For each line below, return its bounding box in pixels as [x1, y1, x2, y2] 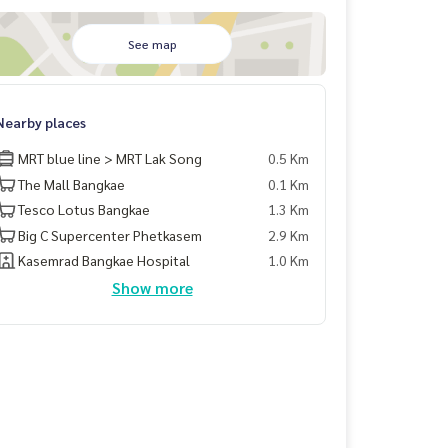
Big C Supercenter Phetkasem [18, 225, 202, 244]
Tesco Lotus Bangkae [18, 200, 150, 218]
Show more [111, 276, 193, 298]
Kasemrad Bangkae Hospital [18, 251, 190, 269]
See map [127, 36, 177, 52]
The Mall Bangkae [18, 174, 125, 193]
